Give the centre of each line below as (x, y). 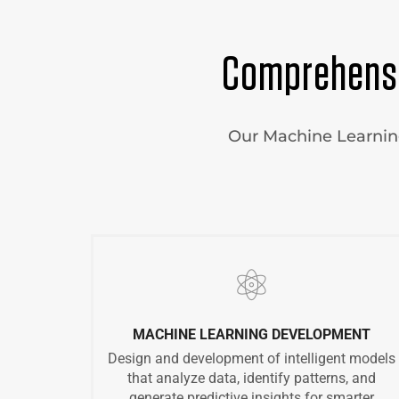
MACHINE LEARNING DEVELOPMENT (251, 335)
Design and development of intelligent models (251, 359)
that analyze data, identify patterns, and (251, 379)
